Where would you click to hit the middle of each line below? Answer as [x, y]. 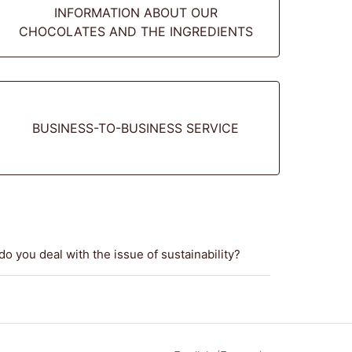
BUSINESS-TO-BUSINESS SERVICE [136, 128]
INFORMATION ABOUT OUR [136, 13]
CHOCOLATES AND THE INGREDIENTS [136, 31]
